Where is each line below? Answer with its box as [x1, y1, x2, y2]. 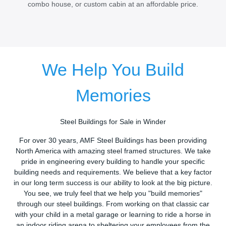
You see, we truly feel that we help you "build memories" [24, 190, 202, 198]
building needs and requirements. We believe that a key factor [14, 168, 212, 177]
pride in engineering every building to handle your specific [21, 158, 205, 166]
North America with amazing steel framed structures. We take [15, 147, 211, 155]
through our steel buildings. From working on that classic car [17, 200, 209, 208]
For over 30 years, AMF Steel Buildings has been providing [19, 137, 207, 145]
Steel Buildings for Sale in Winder [60, 118, 166, 126]
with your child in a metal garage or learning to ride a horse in [15, 211, 211, 219]
